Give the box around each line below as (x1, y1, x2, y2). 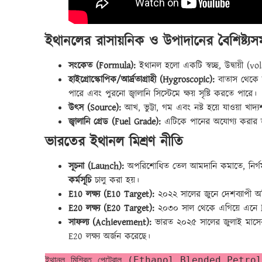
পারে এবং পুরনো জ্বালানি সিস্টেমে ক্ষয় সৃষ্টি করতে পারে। (68, 87, 257, 101)
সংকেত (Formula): (68, 58, 136, 73)
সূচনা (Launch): (68, 159, 124, 173)
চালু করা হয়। (91, 173, 139, 187)
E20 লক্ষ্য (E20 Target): (68, 201, 154, 215)
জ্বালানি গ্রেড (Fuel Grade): (68, 115, 161, 129)
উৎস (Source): (68, 101, 121, 115)
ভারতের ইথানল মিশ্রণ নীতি (45, 132, 183, 152)
